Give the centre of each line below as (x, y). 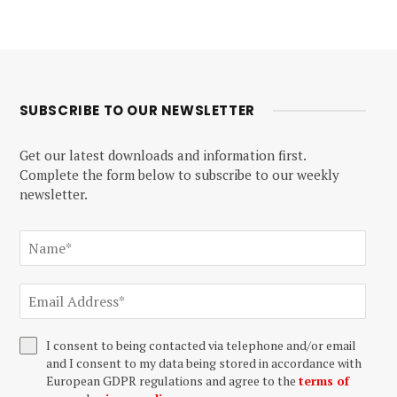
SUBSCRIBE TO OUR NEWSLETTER (137, 110)
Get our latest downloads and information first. (162, 155)
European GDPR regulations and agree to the (172, 380)
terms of (323, 380)
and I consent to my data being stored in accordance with (203, 362)
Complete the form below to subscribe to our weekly (179, 174)
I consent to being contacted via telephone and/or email (201, 345)
